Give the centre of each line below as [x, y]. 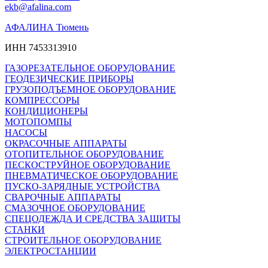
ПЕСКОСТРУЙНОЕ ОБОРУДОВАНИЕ [88, 165]
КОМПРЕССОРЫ [42, 100]
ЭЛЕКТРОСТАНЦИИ [51, 251]
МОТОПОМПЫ [38, 121]
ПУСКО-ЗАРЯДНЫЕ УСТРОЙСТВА [83, 186]
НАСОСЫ [26, 132]
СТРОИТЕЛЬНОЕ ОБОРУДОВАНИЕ [83, 240]
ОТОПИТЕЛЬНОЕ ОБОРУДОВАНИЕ [84, 154]
